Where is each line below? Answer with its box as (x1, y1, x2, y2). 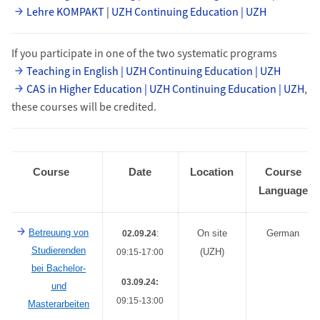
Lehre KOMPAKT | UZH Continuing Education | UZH (26, 4, 267, 21)
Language (258, 185, 308, 197)
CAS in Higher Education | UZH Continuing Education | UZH (26, 81, 305, 98)
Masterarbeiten (28, 299, 90, 310)
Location (190, 166, 234, 179)
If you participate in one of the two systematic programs (11, 46, 277, 62)
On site (196, 228, 227, 239)
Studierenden (31, 245, 86, 256)
